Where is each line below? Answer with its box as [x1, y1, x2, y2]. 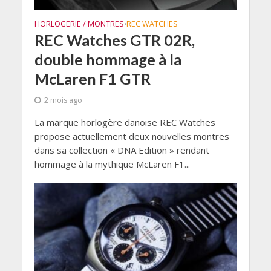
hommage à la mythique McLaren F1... [34, 158, 190, 171]
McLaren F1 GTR [34, 70, 151, 88]
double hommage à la [34, 50, 181, 69]
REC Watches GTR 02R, [34, 31, 195, 50]
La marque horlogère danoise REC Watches [34, 116, 215, 129]
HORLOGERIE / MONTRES [34, 19, 124, 30]
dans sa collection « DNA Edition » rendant [34, 144, 209, 157]
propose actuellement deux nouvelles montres [34, 130, 229, 143]
